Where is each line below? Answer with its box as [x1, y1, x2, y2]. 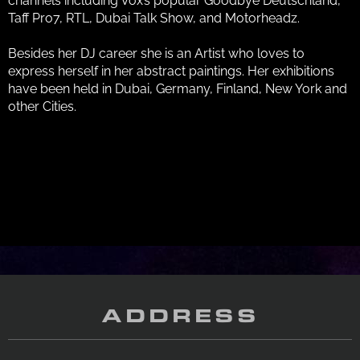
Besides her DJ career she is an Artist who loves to [8, 45, 305, 61]
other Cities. [8, 98, 76, 114]
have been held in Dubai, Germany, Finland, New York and [8, 80, 347, 96]
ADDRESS [100, 308, 260, 327]
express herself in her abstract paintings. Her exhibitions [8, 63, 334, 79]
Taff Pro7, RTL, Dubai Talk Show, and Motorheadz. [8, 10, 300, 26]
